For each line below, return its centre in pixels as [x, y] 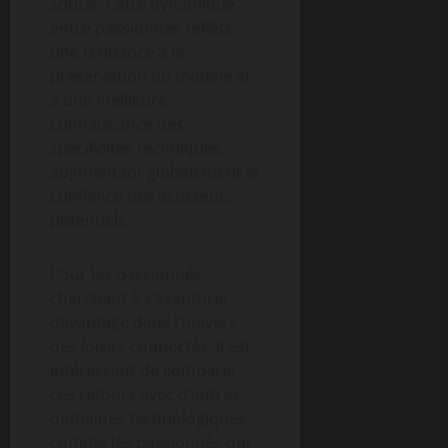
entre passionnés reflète [142, 27]
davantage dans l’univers [143, 321]
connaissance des [117, 123]
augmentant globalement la [154, 171]
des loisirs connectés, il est [150, 345]
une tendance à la [117, 51]
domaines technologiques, [150, 417]
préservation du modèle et [150, 75]
